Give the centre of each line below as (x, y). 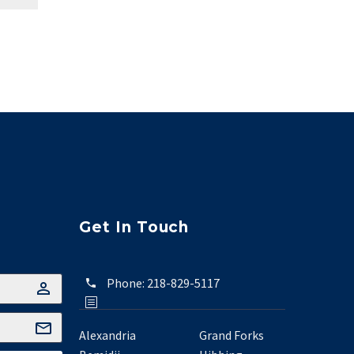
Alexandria (107, 335)
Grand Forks (231, 335)
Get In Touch (134, 228)
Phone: (127, 283)
